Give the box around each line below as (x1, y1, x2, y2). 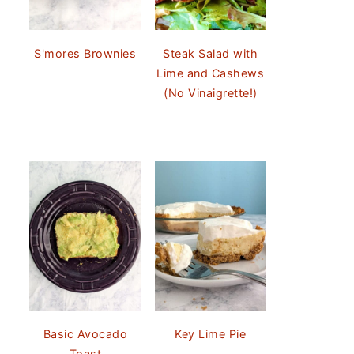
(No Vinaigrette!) (164, 86, 258, 100)
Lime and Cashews (156, 66, 265, 81)
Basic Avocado (43, 326, 127, 341)
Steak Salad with (163, 47, 258, 61)
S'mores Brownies (34, 47, 137, 61)
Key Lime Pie (175, 326, 247, 341)
